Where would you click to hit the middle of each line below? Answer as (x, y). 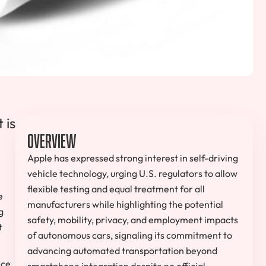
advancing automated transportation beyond (122, 251)
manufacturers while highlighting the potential (125, 205)
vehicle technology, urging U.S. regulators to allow (132, 174)
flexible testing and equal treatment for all (116, 189)
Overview (52, 139)
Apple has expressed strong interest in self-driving (133, 158)
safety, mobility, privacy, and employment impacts (133, 220)
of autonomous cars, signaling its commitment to (130, 235)
